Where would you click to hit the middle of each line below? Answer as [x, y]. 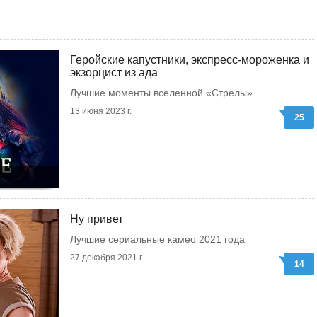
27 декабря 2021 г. [107, 258]
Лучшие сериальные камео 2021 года [157, 239]
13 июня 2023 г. [101, 111]
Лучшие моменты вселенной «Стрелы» [161, 93]
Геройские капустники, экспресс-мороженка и [190, 60]
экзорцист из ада [114, 73]
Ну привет [97, 219]
